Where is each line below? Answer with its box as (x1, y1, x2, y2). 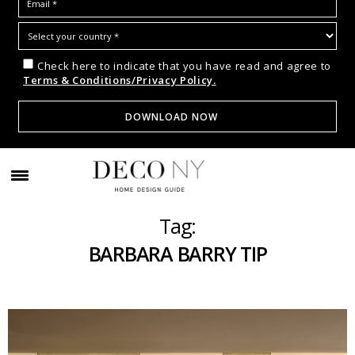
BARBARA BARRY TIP (88, 240, 267, 268)
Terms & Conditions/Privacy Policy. (23, 73, 216, 88)
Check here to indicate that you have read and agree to (37, 59, 331, 74)
